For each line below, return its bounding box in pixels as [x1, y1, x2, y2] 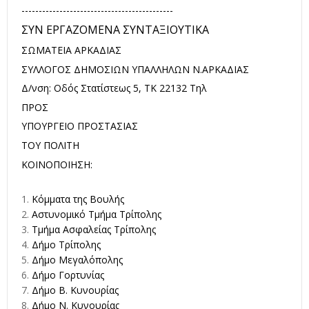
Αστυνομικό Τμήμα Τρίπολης [32, 207, 161, 221]
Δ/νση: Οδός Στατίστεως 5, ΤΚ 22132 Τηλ [21, 81, 207, 95]
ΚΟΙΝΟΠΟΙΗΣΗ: [21, 157, 92, 171]
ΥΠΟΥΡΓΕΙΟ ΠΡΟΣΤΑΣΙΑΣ [21, 119, 138, 133]
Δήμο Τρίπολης [32, 237, 101, 251]
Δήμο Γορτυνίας [32, 268, 104, 281]
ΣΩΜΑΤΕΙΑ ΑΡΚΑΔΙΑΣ [21, 43, 121, 57]
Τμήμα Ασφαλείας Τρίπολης [32, 222, 156, 236]
